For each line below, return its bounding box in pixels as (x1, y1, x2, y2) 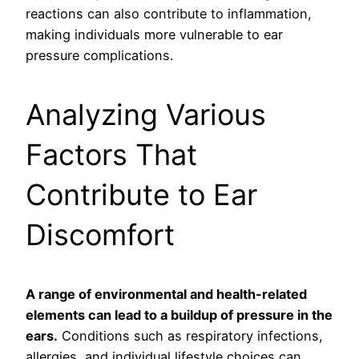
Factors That (26, 137, 197, 173)
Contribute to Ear (26, 177, 257, 213)
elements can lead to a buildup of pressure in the (26, 307, 333, 324)
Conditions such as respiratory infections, (58, 328, 323, 345)
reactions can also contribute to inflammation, (26, 6, 312, 22)
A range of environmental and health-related (26, 286, 307, 303)
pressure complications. (26, 47, 173, 64)
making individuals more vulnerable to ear (26, 26, 283, 43)
